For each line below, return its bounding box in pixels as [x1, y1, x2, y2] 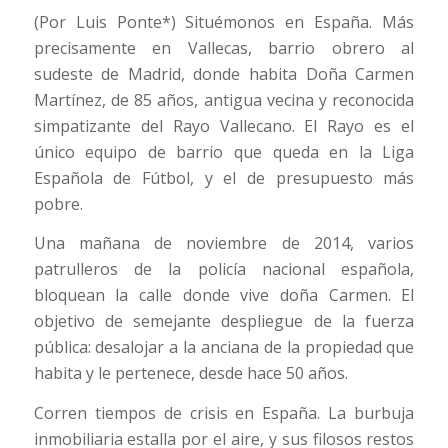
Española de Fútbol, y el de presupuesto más [33, 166, 415, 189]
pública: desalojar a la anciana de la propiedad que [33, 336, 415, 359]
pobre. [33, 192, 83, 215]
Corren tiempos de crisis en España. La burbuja [33, 401, 415, 424]
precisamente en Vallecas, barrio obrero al [33, 36, 415, 59]
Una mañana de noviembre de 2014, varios [33, 232, 415, 255]
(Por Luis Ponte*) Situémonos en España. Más [33, 10, 415, 33]
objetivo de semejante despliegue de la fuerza [33, 310, 415, 333]
